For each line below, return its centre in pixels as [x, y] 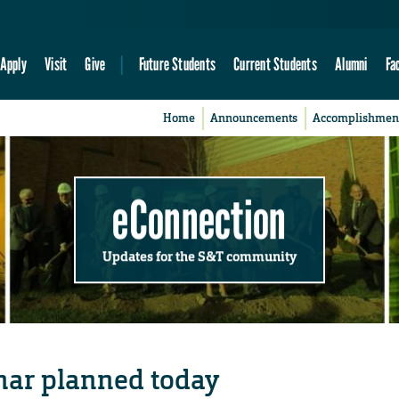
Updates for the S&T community [199, 256]
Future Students [177, 64]
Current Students [275, 64]
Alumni [351, 64]
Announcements [254, 118]
